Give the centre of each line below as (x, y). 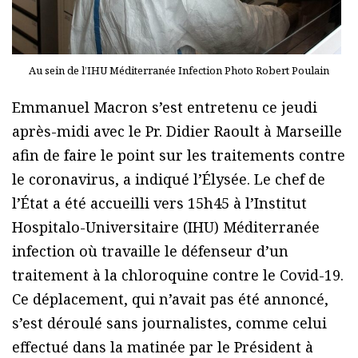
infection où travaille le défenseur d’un (150, 251)
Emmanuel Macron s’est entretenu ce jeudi (165, 107)
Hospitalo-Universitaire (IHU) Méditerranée (166, 227)
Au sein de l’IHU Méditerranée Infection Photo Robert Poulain (179, 70)
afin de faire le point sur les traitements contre (179, 155)
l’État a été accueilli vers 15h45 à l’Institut (159, 203)
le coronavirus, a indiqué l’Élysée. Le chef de (169, 179)
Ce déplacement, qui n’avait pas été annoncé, (170, 298)
